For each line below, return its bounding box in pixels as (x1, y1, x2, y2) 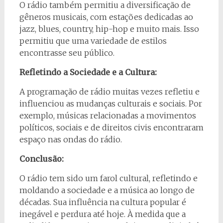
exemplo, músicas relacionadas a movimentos (19, 111, 196, 121)
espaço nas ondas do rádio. (19, 134, 122, 145)
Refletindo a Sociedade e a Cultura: (19, 67, 157, 78)
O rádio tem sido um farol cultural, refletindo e (19, 173, 198, 184)
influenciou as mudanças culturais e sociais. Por (19, 99, 202, 109)
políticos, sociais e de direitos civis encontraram (19, 122, 204, 133)
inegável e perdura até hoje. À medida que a (19, 209, 186, 220)
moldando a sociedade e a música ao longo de (19, 185, 195, 196)
